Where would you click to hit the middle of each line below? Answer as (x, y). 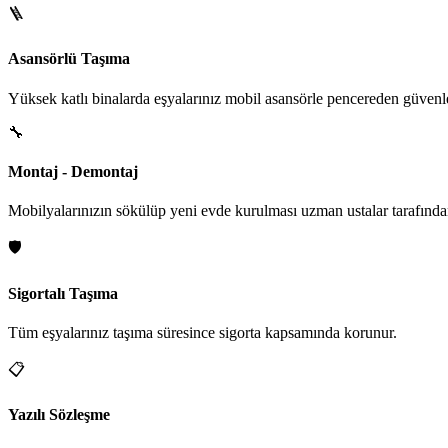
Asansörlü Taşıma (69, 59)
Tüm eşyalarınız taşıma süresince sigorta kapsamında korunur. (202, 332)
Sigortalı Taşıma (63, 293)
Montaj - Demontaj (73, 172)
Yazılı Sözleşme (59, 415)
